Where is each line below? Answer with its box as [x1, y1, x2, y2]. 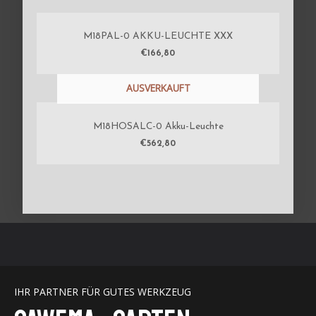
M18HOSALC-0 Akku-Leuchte [92, 122, 224, 132]
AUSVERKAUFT [126, 81, 190, 95]
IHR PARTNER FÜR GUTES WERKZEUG [14, 284, 191, 298]
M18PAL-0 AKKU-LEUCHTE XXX [83, 32, 233, 42]
